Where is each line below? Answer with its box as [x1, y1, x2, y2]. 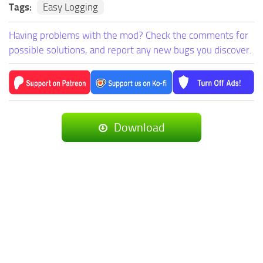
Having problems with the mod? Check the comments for [9, 29, 248, 42]
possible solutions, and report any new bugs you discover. [9, 44, 252, 56]
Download [112, 120, 165, 135]
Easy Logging [43, 1, 98, 14]
